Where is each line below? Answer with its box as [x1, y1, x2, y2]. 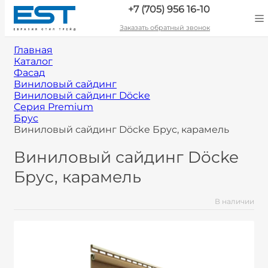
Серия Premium [14, 101, 93, 112]
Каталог [14, 56, 53, 67]
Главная [14, 44, 53, 56]
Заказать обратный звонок [120, 23, 210, 32]
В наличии [215, 197, 254, 206]
